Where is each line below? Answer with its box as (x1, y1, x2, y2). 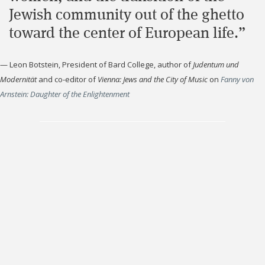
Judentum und (193, 59, 239, 70)
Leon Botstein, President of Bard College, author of (9, 59, 193, 70)
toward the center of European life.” (9, 25, 245, 41)
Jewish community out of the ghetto (9, 7, 244, 23)
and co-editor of (37, 73, 98, 85)
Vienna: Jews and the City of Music (98, 73, 208, 85)
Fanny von (221, 73, 254, 85)
